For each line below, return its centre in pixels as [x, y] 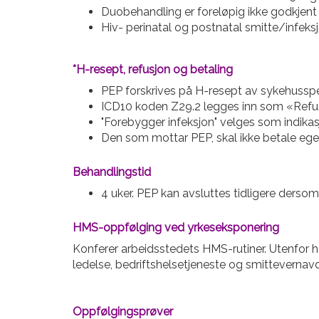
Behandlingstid [112, 172]
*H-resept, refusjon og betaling [153, 69]
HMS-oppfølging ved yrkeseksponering [176, 228]
